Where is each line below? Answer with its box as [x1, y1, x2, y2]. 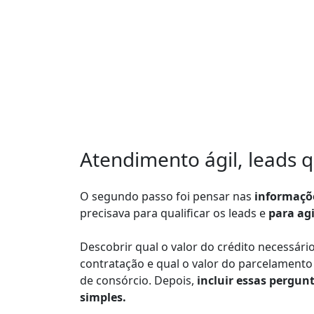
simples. [80, 289, 126, 306]
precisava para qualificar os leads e [80, 205, 266, 221]
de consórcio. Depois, [80, 273, 194, 289]
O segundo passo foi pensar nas [80, 189, 252, 205]
